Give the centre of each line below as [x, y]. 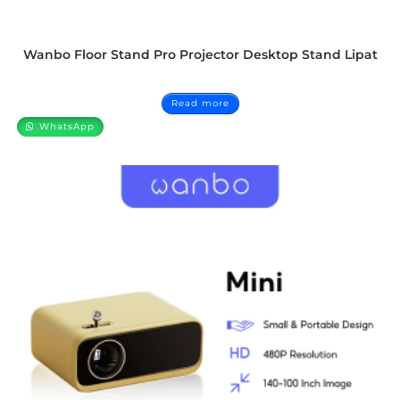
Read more [200, 103]
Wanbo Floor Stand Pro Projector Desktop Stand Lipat [200, 54]
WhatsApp [66, 126]
